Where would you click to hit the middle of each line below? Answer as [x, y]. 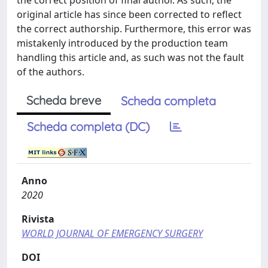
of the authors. [51, 72]
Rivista [38, 219]
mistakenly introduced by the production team [122, 43]
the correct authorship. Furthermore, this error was [134, 29]
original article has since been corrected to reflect [129, 14]
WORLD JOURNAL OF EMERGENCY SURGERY [112, 233]
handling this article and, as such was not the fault [130, 57]
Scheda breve [64, 100]
